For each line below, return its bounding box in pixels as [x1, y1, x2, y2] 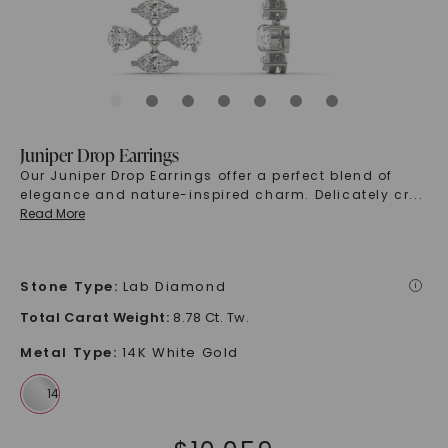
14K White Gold [121, 343, 239, 363]
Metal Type [19, 343, 113, 363]
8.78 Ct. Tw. [173, 308, 250, 328]
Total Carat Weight [19, 308, 166, 328]
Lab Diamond [122, 277, 227, 297]
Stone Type [19, 277, 114, 297]
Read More [19, 205, 85, 223]
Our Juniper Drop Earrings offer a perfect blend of [19, 167, 393, 185]
